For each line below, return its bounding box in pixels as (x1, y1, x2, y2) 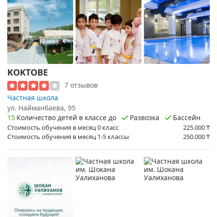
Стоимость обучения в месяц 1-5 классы (7, 132, 129, 141)
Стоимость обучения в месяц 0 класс (7, 123, 119, 132)
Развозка (130, 112, 159, 122)
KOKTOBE (7, 66, 48, 78)
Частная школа (7, 93, 58, 102)
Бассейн (173, 112, 201, 122)
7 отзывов (64, 80, 98, 90)
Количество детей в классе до (16, 112, 116, 122)
